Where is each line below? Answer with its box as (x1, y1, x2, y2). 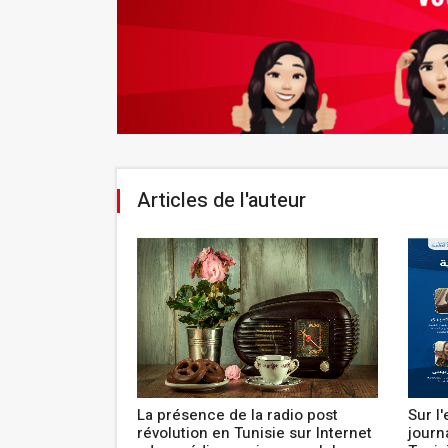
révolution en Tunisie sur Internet (136, 421, 372, 444)
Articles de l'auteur (137, 185, 306, 215)
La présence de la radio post (136, 403, 338, 426)
